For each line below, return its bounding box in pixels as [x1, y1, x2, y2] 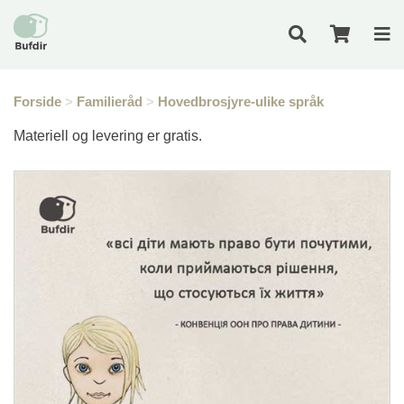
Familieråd [77, 94, 142, 109]
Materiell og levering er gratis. [14, 128, 202, 143]
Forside [14, 94, 61, 109]
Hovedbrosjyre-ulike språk [158, 94, 324, 109]
